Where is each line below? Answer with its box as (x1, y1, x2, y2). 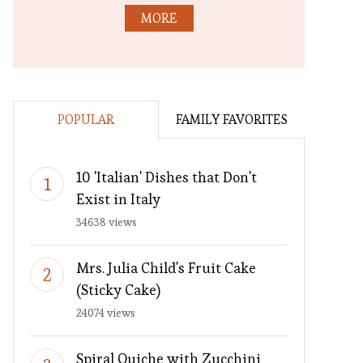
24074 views (76, 305, 135, 320)
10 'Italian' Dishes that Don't (76, 168, 257, 186)
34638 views (76, 215, 137, 229)
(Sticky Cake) (76, 280, 160, 299)
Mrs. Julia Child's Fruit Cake (76, 258, 256, 277)
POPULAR (58, 111, 114, 128)
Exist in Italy (76, 190, 160, 208)
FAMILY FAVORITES (176, 111, 288, 128)
